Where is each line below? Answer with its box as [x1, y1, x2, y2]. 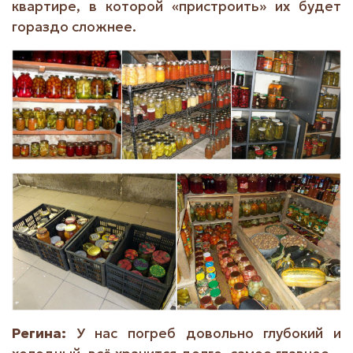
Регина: [12, 325, 76, 343]
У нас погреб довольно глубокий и [76, 325, 342, 343]
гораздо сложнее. [12, 18, 136, 36]
